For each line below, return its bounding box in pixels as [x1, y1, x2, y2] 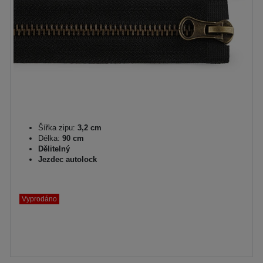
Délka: [38, 134, 60, 143]
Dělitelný [38, 144, 70, 153]
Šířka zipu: [38, 123, 75, 132]
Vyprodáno [22, 195, 57, 203]
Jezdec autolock [38, 155, 97, 164]
